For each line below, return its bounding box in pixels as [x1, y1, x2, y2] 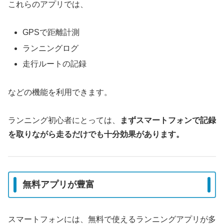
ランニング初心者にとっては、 [8, 116, 120, 125]
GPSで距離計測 [22, 28, 80, 37]
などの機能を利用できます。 [8, 87, 112, 96]
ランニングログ [22, 43, 79, 52]
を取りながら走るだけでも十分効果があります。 [8, 130, 184, 139]
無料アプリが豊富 [22, 179, 94, 190]
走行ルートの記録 [22, 59, 87, 68]
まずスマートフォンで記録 [120, 116, 216, 125]
